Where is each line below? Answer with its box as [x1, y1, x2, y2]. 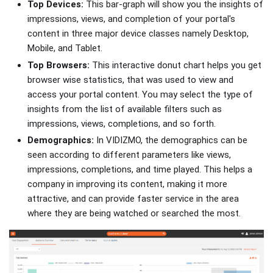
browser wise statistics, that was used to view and [27, 74, 233, 85]
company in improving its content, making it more [27, 179, 227, 190]
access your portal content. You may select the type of [27, 88, 253, 100]
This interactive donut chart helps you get [90, 59, 261, 71]
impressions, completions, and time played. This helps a [27, 164, 252, 175]
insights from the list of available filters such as [27, 103, 222, 115]
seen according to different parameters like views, [27, 149, 231, 161]
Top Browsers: [27, 59, 90, 71]
